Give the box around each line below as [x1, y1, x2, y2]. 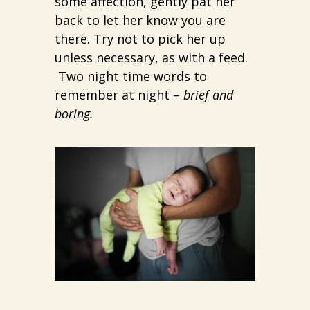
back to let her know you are [55, 12, 226, 28]
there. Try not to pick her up [55, 30, 226, 47]
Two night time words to [55, 68, 207, 84]
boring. [55, 105, 93, 122]
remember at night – [55, 86, 183, 103]
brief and [183, 86, 233, 103]
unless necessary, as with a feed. [55, 49, 248, 66]
